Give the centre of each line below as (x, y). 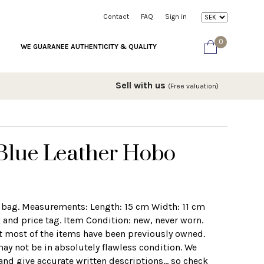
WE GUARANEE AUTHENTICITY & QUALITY (89, 46)
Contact (116, 16)
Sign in (176, 16)
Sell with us (142, 85)
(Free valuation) (193, 86)
